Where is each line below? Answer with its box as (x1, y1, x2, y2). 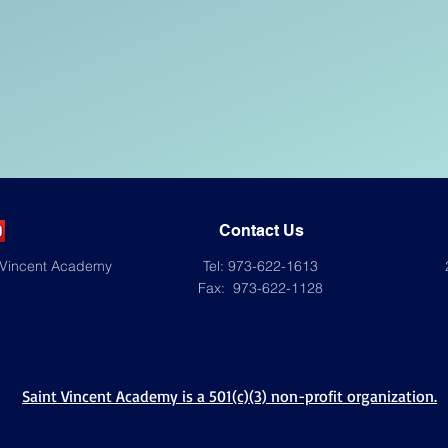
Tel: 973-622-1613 (203, 257, 318, 275)
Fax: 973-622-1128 (198, 279, 323, 297)
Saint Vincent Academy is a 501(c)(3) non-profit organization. (22, 386, 437, 406)
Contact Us (219, 221, 304, 240)
